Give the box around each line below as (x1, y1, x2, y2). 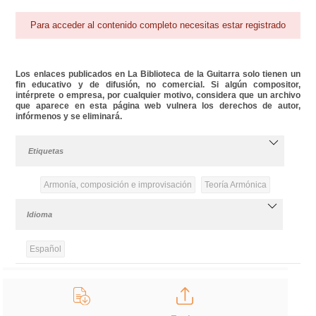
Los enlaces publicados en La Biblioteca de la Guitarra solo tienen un (16, 68, 300, 79)
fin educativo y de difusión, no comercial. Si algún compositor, (16, 79, 300, 90)
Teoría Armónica (204, 179, 267, 190)
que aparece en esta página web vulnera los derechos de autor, (16, 100, 300, 111)
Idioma (27, 209, 53, 219)
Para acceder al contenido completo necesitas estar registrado (30, 19, 286, 30)
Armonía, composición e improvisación (43, 179, 192, 190)
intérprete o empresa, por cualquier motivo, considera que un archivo (16, 90, 300, 100)
